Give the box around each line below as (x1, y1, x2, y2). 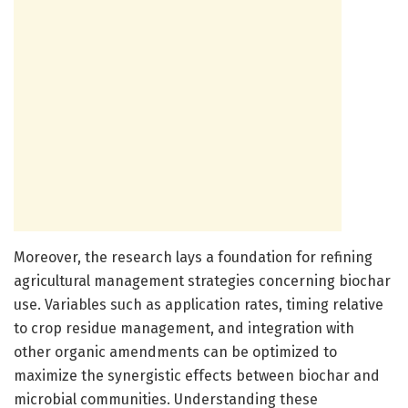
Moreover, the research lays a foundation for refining (14, 248, 372, 266)
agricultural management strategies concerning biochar (14, 271, 391, 290)
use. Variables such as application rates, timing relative (14, 295, 383, 313)
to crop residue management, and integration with (14, 319, 354, 337)
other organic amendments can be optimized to (14, 342, 337, 361)
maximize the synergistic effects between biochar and (14, 366, 380, 384)
